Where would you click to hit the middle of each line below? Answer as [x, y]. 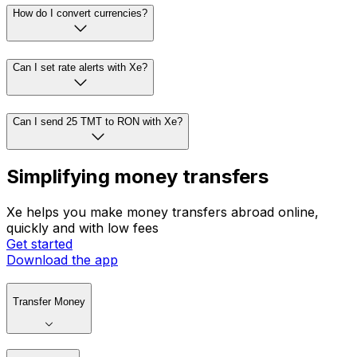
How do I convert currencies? [80, 14]
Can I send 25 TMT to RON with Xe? [98, 121]
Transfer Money [49, 302]
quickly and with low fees [82, 228]
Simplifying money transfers [137, 177]
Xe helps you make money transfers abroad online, [163, 212]
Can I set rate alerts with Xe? [80, 67]
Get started [39, 244]
